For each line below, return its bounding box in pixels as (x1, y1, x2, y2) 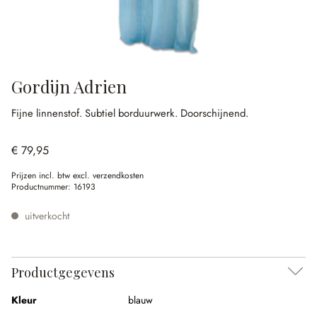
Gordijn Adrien (11, 75, 127, 98)
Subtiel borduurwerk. (85, 105, 180, 121)
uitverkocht (22, 209, 69, 223)
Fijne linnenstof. (11, 105, 85, 121)
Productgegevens (11, 264, 115, 281)
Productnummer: (11, 180, 74, 193)
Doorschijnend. (180, 105, 248, 121)
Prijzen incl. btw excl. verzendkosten (11, 169, 144, 182)
